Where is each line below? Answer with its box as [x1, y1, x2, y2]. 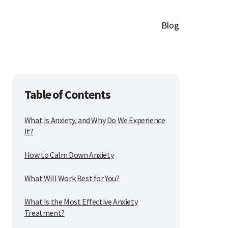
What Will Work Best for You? [24, 173, 120, 184]
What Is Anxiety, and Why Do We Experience [24, 115, 165, 126]
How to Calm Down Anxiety [24, 150, 114, 160]
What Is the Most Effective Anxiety [24, 196, 138, 207]
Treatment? [24, 208, 65, 218]
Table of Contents [24, 87, 110, 103]
